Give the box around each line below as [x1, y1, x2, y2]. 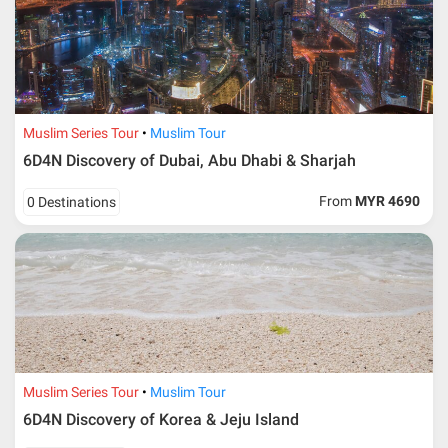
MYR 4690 [355, 192, 421, 209]
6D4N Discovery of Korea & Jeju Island [23, 409, 300, 429]
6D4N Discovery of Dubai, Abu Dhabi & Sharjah [23, 150, 357, 170]
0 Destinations [27, 194, 117, 211]
